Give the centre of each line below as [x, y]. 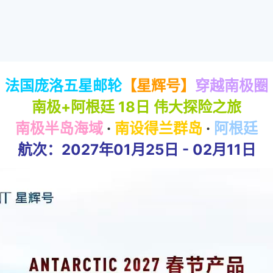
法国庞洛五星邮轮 [63, 86]
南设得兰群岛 [158, 128]
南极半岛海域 [59, 128]
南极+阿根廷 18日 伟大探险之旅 [136, 107]
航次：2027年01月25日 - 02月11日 [136, 150]
